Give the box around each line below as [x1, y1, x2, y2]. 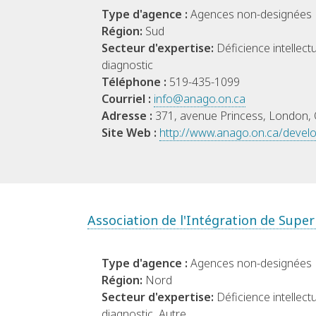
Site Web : [102, 125, 159, 141]
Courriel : [102, 91, 154, 107]
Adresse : [102, 108, 155, 124]
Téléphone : [102, 74, 169, 90]
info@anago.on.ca [154, 91, 245, 107]
